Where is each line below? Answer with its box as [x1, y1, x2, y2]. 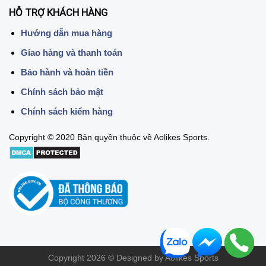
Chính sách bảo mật [20, 86, 103, 97]
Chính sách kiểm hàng [20, 106, 113, 116]
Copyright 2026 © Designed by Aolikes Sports [47, 253, 218, 262]
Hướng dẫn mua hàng [20, 27, 112, 38]
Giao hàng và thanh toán [20, 47, 122, 58]
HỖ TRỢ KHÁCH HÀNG [9, 7, 107, 19]
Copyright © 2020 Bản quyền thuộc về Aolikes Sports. [9, 133, 210, 142]
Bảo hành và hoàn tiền [20, 66, 113, 77]
